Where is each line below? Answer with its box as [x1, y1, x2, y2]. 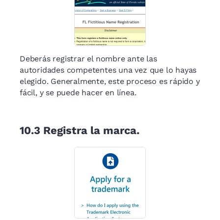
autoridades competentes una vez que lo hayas [20, 65, 197, 75]
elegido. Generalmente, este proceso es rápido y [20, 77, 200, 86]
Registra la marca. [43, 124, 139, 137]
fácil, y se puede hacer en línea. [20, 88, 137, 98]
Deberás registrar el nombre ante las [20, 54, 157, 64]
